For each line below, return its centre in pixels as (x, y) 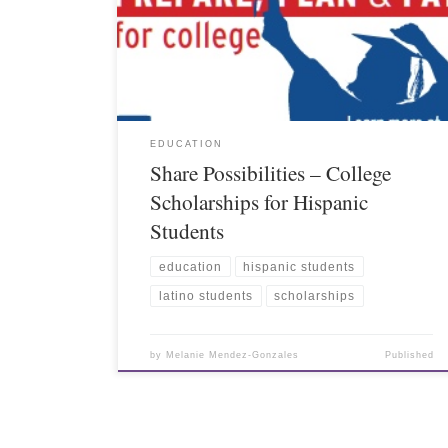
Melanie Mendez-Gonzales (233, 354)
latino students (205, 296)
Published (409, 354)
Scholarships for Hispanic (259, 202)
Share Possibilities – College (271, 173)
